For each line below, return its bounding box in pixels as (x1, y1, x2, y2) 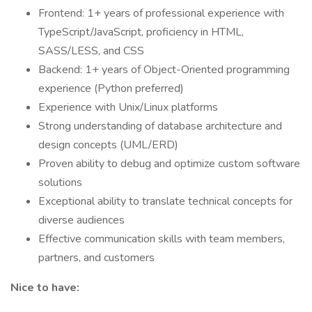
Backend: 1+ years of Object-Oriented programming (38, 62, 290, 77)
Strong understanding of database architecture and (38, 118, 282, 134)
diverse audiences (38, 212, 125, 228)
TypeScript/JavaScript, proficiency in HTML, (38, 24, 244, 40)
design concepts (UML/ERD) (38, 137, 178, 153)
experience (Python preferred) (38, 81, 184, 96)
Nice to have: (10, 280, 79, 295)
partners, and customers (38, 250, 155, 265)
